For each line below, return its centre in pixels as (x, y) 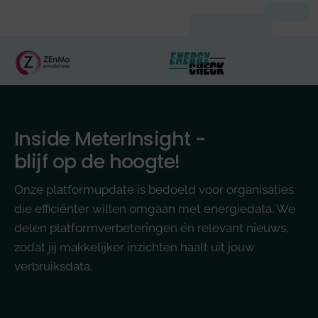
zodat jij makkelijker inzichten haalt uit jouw (135, 247)
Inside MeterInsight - (110, 138)
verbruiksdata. (53, 266)
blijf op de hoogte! (97, 161)
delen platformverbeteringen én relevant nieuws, (152, 227)
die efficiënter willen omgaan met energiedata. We (155, 208)
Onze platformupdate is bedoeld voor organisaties (154, 189)
